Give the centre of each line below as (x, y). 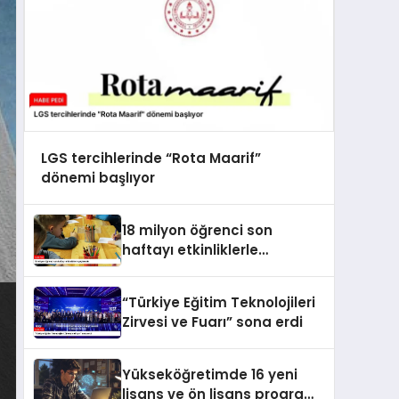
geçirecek (157, 270)
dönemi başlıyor (98, 177)
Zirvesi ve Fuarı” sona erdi (212, 322)
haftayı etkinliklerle (190, 250)
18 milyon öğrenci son (197, 231)
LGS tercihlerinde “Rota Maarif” (151, 158)
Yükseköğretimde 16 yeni (210, 375)
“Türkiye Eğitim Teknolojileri (219, 303)
